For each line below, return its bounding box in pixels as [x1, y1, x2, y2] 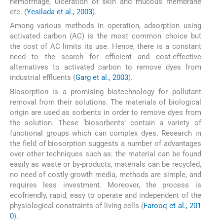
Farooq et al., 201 [144, 201, 201, 210]
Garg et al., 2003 [75, 73, 128, 82]
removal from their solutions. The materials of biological [10, 97, 201, 107]
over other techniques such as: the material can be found [10, 149, 201, 158]
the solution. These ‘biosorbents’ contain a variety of [10, 118, 201, 127]
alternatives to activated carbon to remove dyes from [10, 63, 201, 72]
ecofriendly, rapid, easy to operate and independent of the [10, 190, 201, 200]
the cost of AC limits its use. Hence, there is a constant [10, 42, 201, 51]
